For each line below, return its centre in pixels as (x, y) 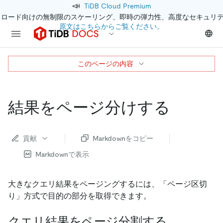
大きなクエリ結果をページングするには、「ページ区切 (108, 184)
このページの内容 (106, 64)
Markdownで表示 (62, 154)
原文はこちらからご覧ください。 (111, 26)
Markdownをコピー (123, 138)
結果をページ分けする (89, 108)
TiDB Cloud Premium (117, 6)
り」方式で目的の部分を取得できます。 (80, 196)
